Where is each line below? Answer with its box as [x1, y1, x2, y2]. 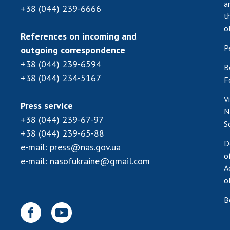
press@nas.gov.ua [50, 141, 121, 154]
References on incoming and [21, 30, 137, 43]
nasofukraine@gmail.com [50, 155, 150, 167]
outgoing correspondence [21, 44, 125, 56]
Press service [21, 100, 73, 112]
